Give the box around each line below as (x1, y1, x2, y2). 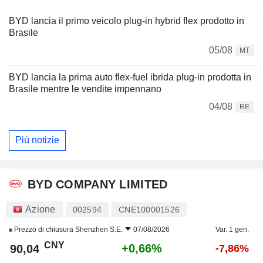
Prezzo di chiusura (12, 225, 75, 234)
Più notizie (15, 135, 59, 146)
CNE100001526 (119, 204, 180, 214)
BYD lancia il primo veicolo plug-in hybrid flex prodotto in (9, 15, 244, 26)
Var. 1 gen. (215, 225, 249, 234)
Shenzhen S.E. (75, 225, 123, 234)
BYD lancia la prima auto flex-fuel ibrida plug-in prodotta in (9, 72, 251, 82)
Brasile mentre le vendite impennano (9, 83, 161, 94)
